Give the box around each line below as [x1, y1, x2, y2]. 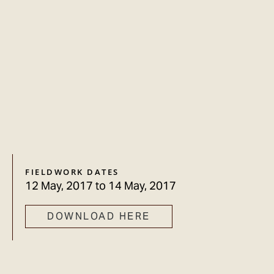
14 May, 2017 [108, 179, 176, 193]
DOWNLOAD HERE [47, 210, 150, 223]
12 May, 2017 [25, 179, 93, 193]
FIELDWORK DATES [25, 167, 119, 178]
